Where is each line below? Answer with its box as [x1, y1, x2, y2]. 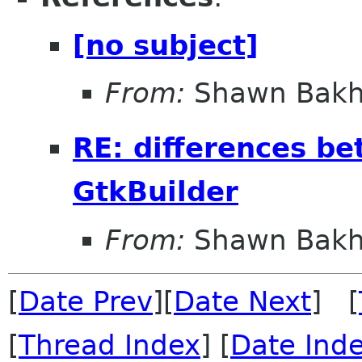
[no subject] [73, 28, 259, 61]
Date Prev [19, 284, 153, 318]
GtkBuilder [73, 175, 238, 208]
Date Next [174, 284, 311, 318]
